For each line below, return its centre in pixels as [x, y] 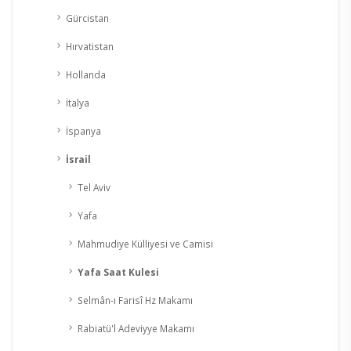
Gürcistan [87, 18]
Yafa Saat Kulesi [118, 272]
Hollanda [86, 75]
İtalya [78, 103]
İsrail [78, 159]
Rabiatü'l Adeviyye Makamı [136, 329]
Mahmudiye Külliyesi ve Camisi [145, 244]
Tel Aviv [94, 188]
